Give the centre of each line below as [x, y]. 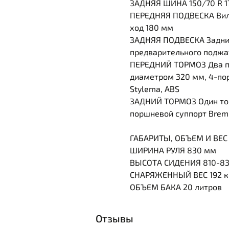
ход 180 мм [152, 28]
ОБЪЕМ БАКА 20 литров [176, 187]
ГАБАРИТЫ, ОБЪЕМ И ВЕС [179, 138]
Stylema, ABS [155, 89]
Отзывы [114, 219]
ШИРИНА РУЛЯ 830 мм [173, 150]
